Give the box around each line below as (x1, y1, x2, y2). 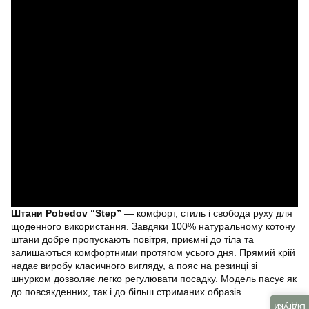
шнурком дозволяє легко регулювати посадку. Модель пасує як (11, 272, 297, 284)
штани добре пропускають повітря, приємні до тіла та (11, 233, 254, 245)
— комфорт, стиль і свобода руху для (121, 207, 292, 219)
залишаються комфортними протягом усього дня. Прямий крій (11, 246, 295, 258)
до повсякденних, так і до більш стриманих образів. (11, 286, 243, 297)
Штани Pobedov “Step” (11, 207, 121, 219)
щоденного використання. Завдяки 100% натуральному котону (11, 220, 295, 232)
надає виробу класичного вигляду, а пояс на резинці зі (11, 259, 257, 271)
